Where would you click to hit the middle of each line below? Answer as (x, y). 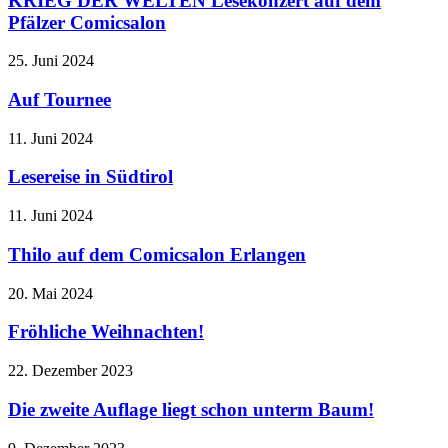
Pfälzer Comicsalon (87, 22)
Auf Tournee (59, 100)
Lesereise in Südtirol (90, 177)
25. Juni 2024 (51, 61)
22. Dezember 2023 (70, 371)
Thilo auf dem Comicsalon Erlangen (157, 254)
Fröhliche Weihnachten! (106, 332)
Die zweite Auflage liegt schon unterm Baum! (191, 409)
